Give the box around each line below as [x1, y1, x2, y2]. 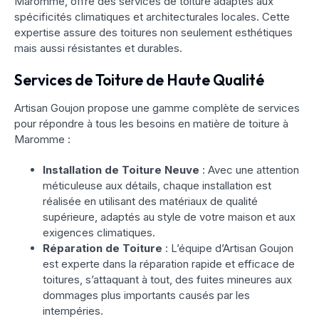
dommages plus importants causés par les [43, 288, 250, 303]
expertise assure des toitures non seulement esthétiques [14, 26, 293, 40]
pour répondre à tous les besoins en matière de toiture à [14, 117, 288, 131]
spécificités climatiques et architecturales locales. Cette [14, 10, 290, 24]
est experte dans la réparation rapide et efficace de [43, 257, 295, 271]
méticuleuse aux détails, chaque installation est [43, 179, 271, 193]
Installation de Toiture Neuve [43, 163, 199, 177]
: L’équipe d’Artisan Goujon [162, 241, 293, 256]
